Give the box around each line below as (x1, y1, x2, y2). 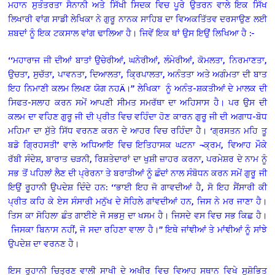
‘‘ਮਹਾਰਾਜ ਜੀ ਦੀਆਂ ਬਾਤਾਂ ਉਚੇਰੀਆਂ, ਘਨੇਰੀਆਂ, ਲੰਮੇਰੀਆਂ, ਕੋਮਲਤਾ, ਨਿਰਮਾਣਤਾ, (8, 54, 267, 65)
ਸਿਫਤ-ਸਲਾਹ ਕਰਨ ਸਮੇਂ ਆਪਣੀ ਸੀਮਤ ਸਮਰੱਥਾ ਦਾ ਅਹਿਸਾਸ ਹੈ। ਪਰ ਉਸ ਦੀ (8, 96, 267, 107)
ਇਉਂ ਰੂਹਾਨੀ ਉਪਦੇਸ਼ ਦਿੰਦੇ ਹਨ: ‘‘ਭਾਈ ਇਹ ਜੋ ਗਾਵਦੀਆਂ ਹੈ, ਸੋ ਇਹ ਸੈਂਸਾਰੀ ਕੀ (8, 181, 267, 192)
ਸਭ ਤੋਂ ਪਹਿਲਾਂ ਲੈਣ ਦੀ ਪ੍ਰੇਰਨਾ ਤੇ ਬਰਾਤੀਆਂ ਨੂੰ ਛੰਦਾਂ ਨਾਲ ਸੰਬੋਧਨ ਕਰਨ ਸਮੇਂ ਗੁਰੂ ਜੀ (8, 167, 267, 178)
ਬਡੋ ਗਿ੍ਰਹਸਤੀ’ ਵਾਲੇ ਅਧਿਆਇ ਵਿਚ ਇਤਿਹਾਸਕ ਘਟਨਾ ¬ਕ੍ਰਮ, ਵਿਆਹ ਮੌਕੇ (8, 139, 267, 150)
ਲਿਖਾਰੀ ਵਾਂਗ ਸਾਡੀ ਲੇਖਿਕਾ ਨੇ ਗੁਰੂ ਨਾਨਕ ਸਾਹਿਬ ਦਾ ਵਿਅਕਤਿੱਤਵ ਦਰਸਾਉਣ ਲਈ (8, 13, 267, 24)
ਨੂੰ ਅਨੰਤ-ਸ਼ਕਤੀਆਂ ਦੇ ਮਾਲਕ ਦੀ (166, 82, 267, 93)
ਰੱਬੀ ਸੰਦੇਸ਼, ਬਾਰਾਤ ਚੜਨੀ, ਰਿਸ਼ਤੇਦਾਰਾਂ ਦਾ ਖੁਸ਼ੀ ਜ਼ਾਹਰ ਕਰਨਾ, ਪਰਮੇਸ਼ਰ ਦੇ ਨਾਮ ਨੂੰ (8, 153, 267, 164)
